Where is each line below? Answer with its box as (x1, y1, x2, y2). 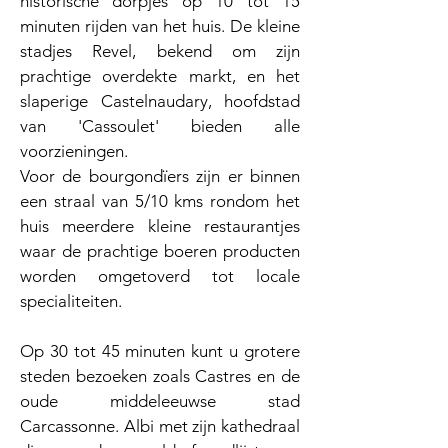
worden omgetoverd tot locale (20, 266, 300, 286)
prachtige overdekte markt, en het (20, 66, 300, 86)
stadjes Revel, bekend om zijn (20, 41, 300, 61)
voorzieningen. (20, 141, 128, 161)
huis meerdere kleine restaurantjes (20, 216, 300, 236)
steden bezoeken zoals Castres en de (20, 366, 300, 386)
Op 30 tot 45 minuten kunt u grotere (20, 341, 300, 361)
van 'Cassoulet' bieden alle (20, 116, 300, 136)
